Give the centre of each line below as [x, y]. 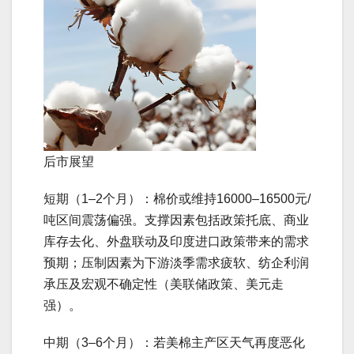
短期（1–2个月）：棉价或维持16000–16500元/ [177, 199]
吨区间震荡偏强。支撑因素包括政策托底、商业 [176, 220]
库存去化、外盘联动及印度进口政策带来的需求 [176, 241]
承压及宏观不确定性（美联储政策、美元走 [164, 284]
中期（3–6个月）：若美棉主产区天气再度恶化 [174, 343]
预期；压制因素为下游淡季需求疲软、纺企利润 [176, 263]
